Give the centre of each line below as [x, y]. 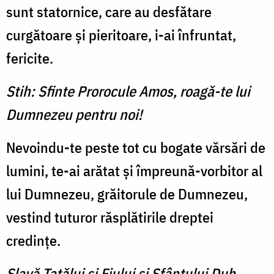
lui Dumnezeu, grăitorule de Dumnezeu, [127, 194]
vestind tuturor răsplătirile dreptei [110, 217]
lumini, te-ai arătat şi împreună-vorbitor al [134, 171]
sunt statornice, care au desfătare [109, 12]
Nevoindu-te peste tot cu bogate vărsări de [136, 148]
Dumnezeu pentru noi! [74, 115]
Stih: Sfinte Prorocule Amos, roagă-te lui [128, 91]
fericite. [30, 58]
